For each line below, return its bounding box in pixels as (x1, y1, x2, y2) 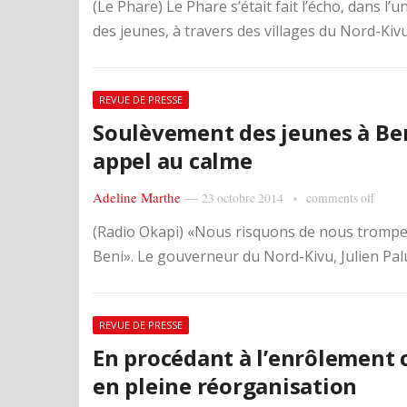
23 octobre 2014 (202, 190, 283, 206)
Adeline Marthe (93, 188, 181, 206)
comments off (306, 190, 374, 206)
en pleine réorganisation (93, 371, 358, 401)
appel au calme (93, 145, 253, 175)
